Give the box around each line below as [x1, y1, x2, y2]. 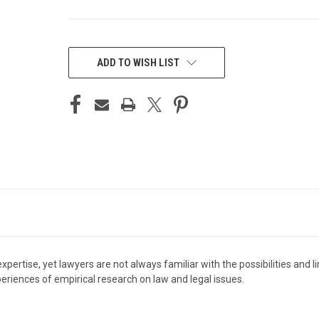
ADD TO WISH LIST [96, 56, 179, 69]
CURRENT [68, 40, 109, 52]
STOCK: [68, 55, 100, 67]
